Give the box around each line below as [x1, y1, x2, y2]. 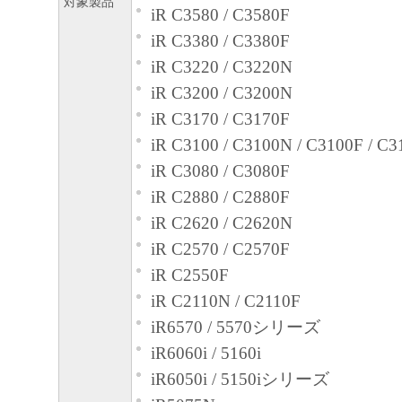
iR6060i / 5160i [151, 344, 261, 363]
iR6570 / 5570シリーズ [151, 318, 320, 337]
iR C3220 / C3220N [151, 57, 293, 77]
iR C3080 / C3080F [151, 162, 290, 181]
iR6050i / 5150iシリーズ [151, 370, 329, 389]
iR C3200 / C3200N [151, 83, 293, 103]
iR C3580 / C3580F [151, 5, 290, 25]
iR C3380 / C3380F [151, 31, 290, 51]
